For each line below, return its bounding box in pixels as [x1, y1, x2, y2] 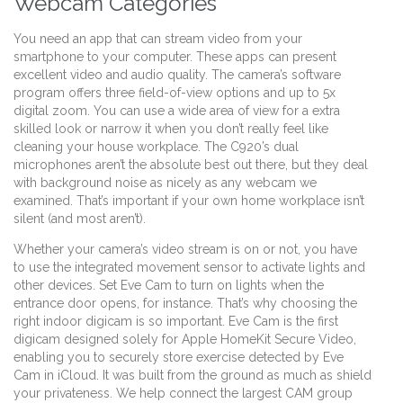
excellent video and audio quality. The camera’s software [13, 67, 341, 82]
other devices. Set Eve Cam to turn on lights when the [13, 277, 324, 292]
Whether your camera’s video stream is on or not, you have [13, 241, 357, 256]
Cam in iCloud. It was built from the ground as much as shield [13, 367, 372, 382]
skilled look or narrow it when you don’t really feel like [13, 121, 328, 136]
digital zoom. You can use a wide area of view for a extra [13, 103, 340, 118]
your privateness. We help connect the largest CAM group [13, 385, 353, 400]
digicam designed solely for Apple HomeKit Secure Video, [13, 331, 356, 346]
